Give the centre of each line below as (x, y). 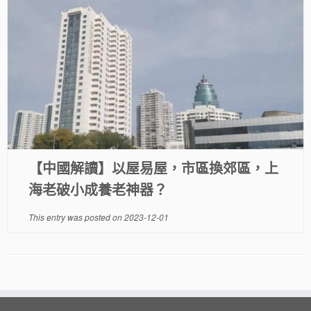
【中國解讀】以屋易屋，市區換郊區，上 (153, 168)
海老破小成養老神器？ (98, 189)
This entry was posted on (76, 217)
